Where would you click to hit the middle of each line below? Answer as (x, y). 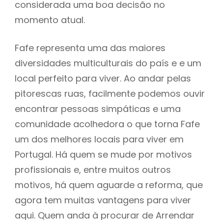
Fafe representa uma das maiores (90, 48)
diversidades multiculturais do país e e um (108, 63)
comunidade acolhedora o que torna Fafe (107, 124)
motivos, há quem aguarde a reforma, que (109, 185)
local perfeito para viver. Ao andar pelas (103, 78)
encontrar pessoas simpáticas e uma (98, 109)
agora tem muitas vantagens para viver (103, 200)
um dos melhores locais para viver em (99, 139)
